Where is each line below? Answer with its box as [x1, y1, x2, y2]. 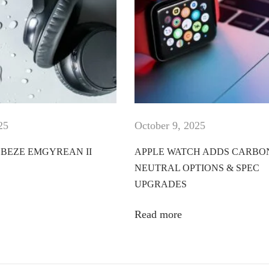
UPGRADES [134, 178, 187, 189]
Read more [134, 208, 182, 220]
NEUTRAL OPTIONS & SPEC [134, 162, 259, 173]
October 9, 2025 [134, 119, 205, 131]
